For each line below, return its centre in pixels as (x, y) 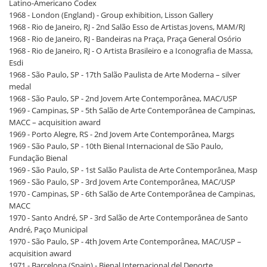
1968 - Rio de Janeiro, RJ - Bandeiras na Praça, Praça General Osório (125, 39)
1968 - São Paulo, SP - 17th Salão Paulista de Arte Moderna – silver (125, 75)
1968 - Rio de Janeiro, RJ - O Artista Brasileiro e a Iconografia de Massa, (131, 51)
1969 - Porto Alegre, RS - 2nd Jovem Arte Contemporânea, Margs (122, 134)
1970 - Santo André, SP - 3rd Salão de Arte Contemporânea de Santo (128, 218)
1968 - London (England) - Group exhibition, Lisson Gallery (111, 15)
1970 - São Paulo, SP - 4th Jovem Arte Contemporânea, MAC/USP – (125, 242)
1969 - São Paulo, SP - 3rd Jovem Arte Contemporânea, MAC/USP (122, 182)
